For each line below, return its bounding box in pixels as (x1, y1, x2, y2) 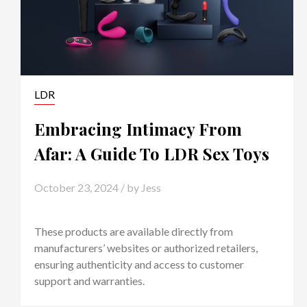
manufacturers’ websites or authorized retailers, (34, 241, 258, 254)
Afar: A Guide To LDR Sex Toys (34, 143, 269, 165)
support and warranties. (34, 273, 145, 287)
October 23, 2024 (34, 180, 119, 194)
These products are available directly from (34, 224, 233, 238)
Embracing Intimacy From (34, 118, 242, 140)
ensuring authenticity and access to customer (34, 257, 244, 271)
